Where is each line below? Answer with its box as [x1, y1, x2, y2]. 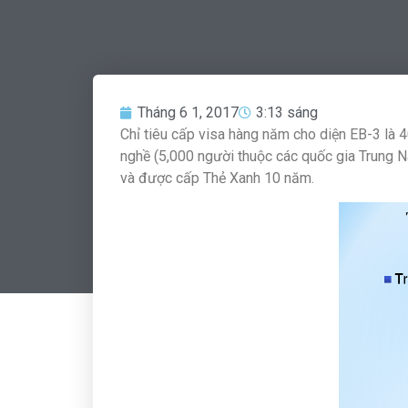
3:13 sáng [256, 104, 318, 121]
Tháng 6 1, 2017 [138, 104, 239, 121]
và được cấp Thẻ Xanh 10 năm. [120, 169, 318, 187]
